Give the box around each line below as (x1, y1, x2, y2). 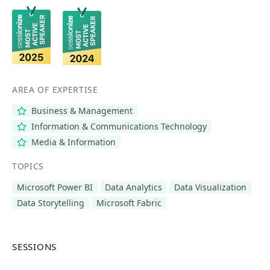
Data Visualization (174, 181, 246, 193)
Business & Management (28, 105, 133, 116)
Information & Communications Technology (28, 121, 207, 132)
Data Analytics (105, 181, 162, 193)
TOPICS (12, 160, 45, 172)
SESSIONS (12, 240, 57, 253)
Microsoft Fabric (96, 197, 162, 209)
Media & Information (28, 136, 116, 148)
